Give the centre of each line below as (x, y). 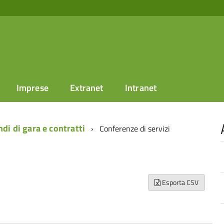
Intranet (141, 88)
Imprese (32, 88)
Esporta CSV (180, 182)
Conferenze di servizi (135, 128)
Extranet (87, 88)
